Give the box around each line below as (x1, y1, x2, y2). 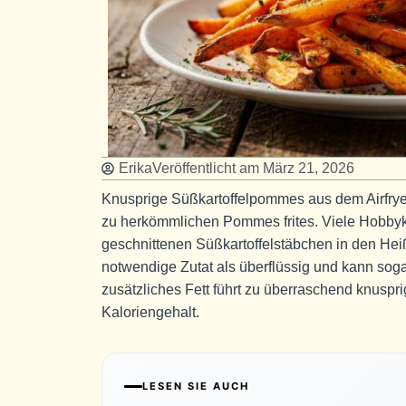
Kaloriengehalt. (101, 304, 199, 320)
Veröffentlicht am (152, 159, 259, 176)
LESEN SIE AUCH (142, 379, 249, 392)
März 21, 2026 (263, 159, 354, 176)
